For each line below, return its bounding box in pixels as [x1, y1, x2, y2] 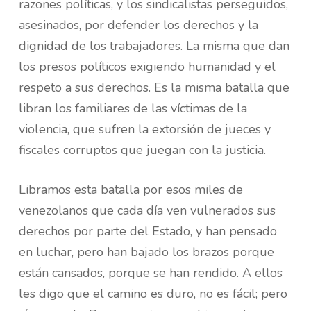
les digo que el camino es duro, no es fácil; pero [18, 285, 287, 302]
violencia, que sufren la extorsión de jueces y [18, 121, 271, 137]
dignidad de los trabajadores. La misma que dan [18, 37, 289, 54]
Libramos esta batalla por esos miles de [18, 181, 243, 198]
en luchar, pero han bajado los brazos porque [18, 244, 274, 260]
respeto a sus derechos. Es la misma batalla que [18, 79, 289, 96]
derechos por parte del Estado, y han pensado [18, 223, 277, 239]
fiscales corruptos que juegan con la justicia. [18, 142, 266, 158]
